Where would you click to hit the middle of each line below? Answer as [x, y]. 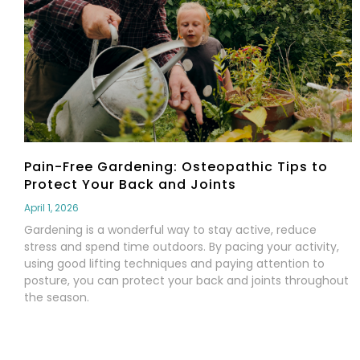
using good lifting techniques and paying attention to [174, 264]
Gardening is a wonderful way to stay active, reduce [170, 230]
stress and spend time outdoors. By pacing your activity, [182, 247]
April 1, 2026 [51, 208]
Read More [59, 340]
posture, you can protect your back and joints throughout [186, 281]
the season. [57, 298]
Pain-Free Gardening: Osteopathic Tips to [176, 167]
